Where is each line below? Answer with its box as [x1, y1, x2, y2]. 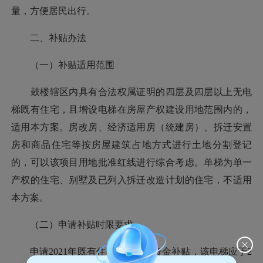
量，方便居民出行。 [11, 5, 96, 16]
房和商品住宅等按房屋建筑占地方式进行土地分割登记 [11, 139, 252, 150]
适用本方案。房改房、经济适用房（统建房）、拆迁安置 [11, 122, 252, 132]
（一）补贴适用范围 [11, 59, 114, 70]
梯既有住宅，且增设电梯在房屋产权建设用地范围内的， [11, 104, 252, 114]
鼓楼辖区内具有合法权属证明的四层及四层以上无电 [11, 86, 252, 97]
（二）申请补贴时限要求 [11, 219, 147, 230]
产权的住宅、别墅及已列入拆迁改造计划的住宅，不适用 [11, 174, 252, 185]
